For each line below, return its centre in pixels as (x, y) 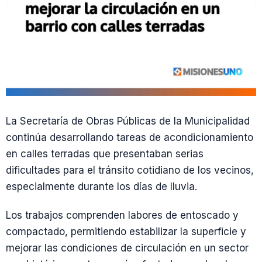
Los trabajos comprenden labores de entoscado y (122, 216)
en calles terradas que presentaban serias (105, 154)
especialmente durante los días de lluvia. (101, 187)
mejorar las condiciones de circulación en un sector (127, 248)
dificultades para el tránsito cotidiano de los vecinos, (130, 170)
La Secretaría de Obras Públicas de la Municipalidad (128, 121)
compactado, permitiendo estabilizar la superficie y (126, 232)
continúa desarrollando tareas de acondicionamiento (130, 137)
